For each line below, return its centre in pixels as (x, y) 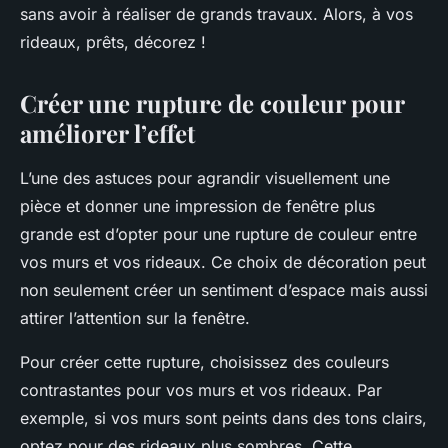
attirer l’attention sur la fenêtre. (135, 318)
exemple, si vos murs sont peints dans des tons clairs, (223, 418)
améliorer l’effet (107, 133)
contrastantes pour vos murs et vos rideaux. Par (201, 390)
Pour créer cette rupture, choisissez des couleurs (204, 362)
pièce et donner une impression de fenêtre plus (197, 206)
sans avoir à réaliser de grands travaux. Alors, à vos (216, 14)
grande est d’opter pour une (127, 234)
